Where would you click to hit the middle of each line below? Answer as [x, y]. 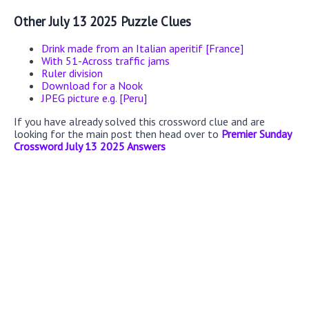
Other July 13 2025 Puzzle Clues [102, 22]
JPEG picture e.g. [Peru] [94, 98]
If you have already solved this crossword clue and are [139, 121]
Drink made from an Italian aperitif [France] [142, 48]
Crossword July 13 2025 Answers [90, 146]
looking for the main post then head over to [118, 133]
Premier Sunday [256, 133]
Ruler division [72, 73]
